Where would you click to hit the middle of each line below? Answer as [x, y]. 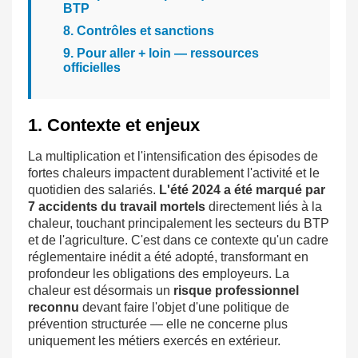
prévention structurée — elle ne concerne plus [158, 324]
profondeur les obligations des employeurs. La [159, 274]
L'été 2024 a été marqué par [242, 190]
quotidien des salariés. [93, 190]
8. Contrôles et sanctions [139, 31]
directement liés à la [264, 207]
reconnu [54, 308]
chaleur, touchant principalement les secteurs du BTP [179, 224]
